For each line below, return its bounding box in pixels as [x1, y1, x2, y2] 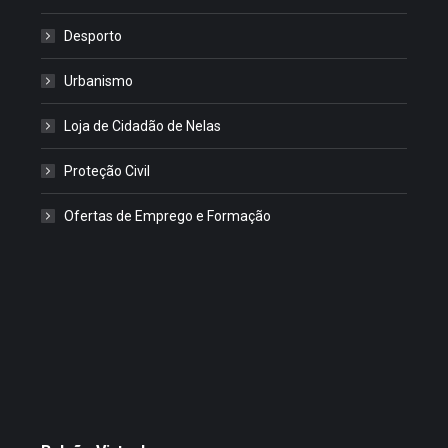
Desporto [63, 27, 122, 44]
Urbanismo [63, 72, 133, 89]
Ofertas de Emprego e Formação [63, 207, 271, 224]
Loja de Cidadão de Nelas [63, 117, 221, 134]
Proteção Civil [63, 162, 150, 179]
